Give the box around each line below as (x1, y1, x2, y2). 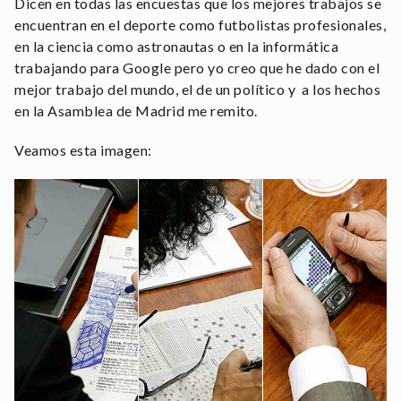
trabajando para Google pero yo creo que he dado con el (14, 59, 380, 76)
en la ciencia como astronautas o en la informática (14, 38, 338, 55)
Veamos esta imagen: (14, 141, 152, 158)
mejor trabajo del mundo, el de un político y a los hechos (14, 81, 380, 98)
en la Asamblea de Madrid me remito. (14, 102, 258, 119)
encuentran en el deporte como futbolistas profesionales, (14, 16, 386, 33)
